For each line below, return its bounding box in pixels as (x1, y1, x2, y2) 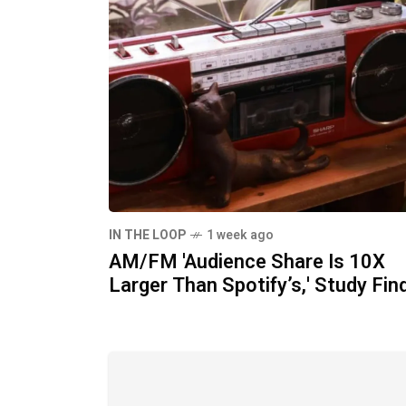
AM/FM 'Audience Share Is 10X (109, 247, 385, 276)
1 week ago (207, 226, 274, 245)
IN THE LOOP (109, 226, 186, 245)
